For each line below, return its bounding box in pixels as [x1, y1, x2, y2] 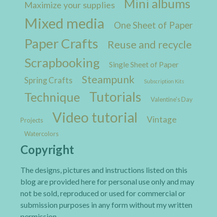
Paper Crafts [24, 35, 98, 52]
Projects [20, 116, 43, 124]
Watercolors [24, 130, 59, 138]
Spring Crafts [24, 76, 73, 86]
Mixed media [24, 15, 105, 32]
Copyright [20, 142, 74, 157]
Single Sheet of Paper [109, 60, 179, 69]
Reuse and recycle [108, 38, 192, 51]
